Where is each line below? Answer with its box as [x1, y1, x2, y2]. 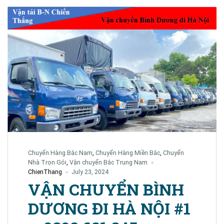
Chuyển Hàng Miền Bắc [95, 149, 160, 157]
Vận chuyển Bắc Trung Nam [69, 158, 147, 166]
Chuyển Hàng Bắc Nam [28, 149, 92, 157]
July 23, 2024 [71, 168, 108, 176]
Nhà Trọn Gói [28, 158, 66, 166]
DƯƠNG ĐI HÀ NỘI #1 [28, 197, 190, 219]
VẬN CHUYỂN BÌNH [28, 178, 184, 200]
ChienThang [28, 168, 62, 176]
